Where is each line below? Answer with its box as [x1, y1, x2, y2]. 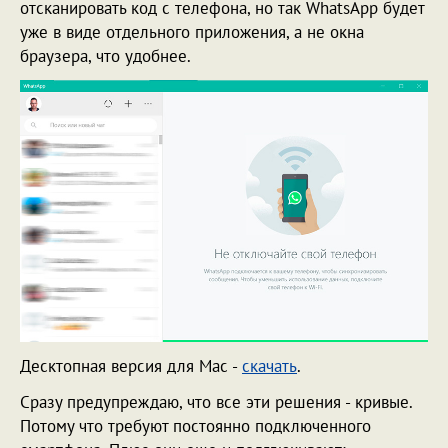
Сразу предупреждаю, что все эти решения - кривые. [20, 390, 412, 413]
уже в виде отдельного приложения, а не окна [20, 20, 364, 43]
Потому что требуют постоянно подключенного [20, 414, 371, 437]
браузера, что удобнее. [20, 44, 191, 67]
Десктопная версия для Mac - [20, 354, 242, 377]
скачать [242, 354, 297, 377]
